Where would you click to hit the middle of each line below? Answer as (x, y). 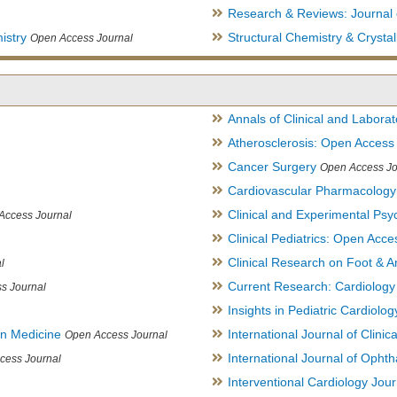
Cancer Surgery (272, 167)
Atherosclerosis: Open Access (311, 143)
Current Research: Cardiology (311, 287)
